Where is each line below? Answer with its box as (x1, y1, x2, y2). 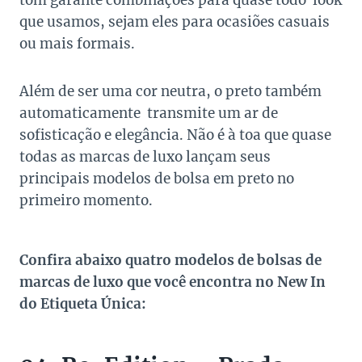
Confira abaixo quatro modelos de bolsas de (19, 251, 322, 270)
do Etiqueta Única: (19, 295, 146, 314)
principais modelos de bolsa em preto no (19, 170, 294, 188)
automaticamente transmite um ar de (19, 104, 278, 123)
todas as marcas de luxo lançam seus (19, 148, 271, 166)
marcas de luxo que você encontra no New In (19, 273, 326, 292)
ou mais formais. (19, 35, 135, 53)
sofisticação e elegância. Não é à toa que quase (19, 126, 331, 145)
